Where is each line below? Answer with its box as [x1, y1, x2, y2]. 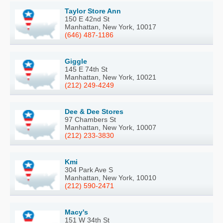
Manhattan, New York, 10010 [65, 174, 156, 182]
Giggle [65, 57, 87, 66]
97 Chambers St [65, 115, 116, 124]
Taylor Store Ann [65, 7, 121, 15]
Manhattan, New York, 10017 [65, 23, 156, 31]
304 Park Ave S [65, 166, 113, 174]
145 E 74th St [65, 65, 108, 74]
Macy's [65, 208, 88, 217]
